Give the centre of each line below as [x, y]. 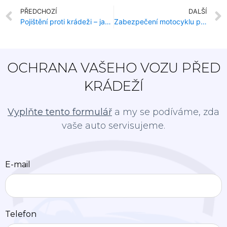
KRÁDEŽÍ [113, 86]
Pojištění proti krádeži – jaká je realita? [108, 22]
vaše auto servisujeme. [113, 125]
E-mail [18, 165]
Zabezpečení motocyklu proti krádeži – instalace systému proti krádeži [203, 22]
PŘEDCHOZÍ [39, 12]
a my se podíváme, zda [166, 112]
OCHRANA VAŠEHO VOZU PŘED [113, 68]
